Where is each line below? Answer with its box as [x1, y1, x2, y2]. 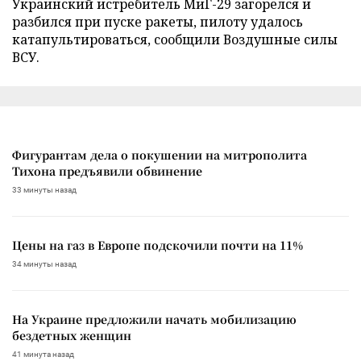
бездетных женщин [12, 327, 131, 344]
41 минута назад [12, 350, 74, 359]
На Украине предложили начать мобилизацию [12, 311, 297, 328]
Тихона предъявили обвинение [12, 163, 202, 180]
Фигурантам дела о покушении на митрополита [12, 147, 307, 164]
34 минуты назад [12, 259, 77, 269]
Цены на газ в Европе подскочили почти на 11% [12, 237, 304, 254]
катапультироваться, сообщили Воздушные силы [12, 31, 338, 49]
